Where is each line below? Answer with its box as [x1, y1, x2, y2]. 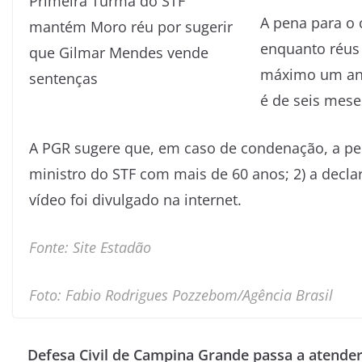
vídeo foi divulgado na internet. [29, 189, 242, 209]
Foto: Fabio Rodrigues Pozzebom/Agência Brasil [29, 284, 333, 305]
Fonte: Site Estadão [29, 237, 151, 257]
